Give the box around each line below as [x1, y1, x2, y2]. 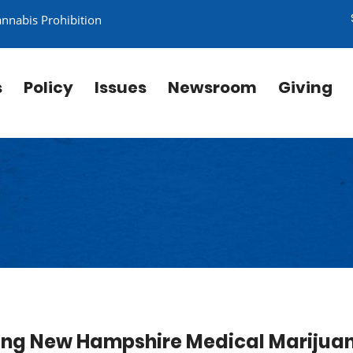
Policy [24, 76, 73, 98]
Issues [95, 76, 147, 98]
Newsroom [168, 76, 257, 98]
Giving [278, 76, 333, 98]
